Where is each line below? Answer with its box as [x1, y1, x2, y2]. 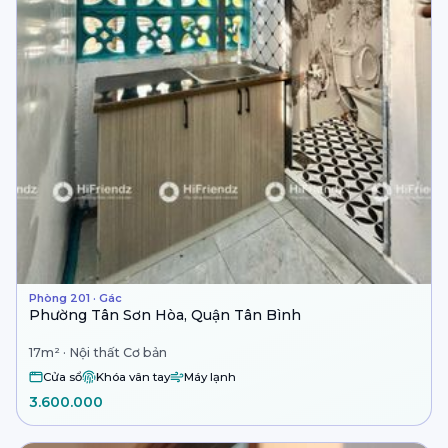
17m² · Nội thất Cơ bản [29, 345, 167, 361]
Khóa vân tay [96, 369, 170, 384]
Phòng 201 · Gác [29, 290, 122, 305]
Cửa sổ [43, 369, 82, 384]
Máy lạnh [184, 369, 236, 384]
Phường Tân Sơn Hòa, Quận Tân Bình [29, 305, 301, 324]
